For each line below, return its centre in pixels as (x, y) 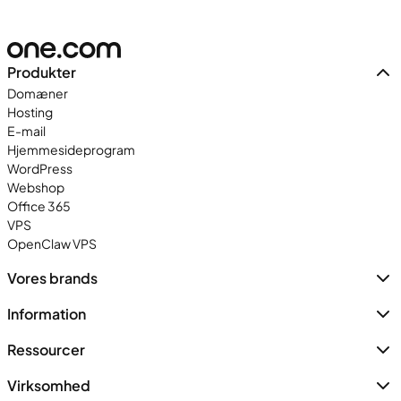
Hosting (30, 111)
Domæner (38, 93)
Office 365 (39, 205)
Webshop (36, 187)
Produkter (42, 72)
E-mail (26, 130)
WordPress (40, 168)
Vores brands (52, 277)
